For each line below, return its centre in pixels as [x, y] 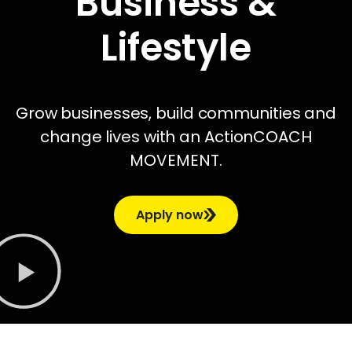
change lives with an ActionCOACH [176, 136]
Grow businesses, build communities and [176, 113]
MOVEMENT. [176, 160]
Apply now [170, 214]
